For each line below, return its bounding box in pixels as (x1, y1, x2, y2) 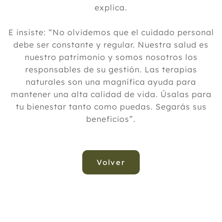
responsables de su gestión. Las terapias (25, 64, 197, 74)
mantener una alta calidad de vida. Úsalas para (10, 89, 212, 99)
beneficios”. (86, 114, 136, 124)
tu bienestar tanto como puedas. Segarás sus (15, 102, 207, 111)
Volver (96, 158, 126, 167)
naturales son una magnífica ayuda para (26, 77, 196, 87)
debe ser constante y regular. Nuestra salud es (13, 40, 209, 50)
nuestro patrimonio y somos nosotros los (24, 52, 198, 62)
